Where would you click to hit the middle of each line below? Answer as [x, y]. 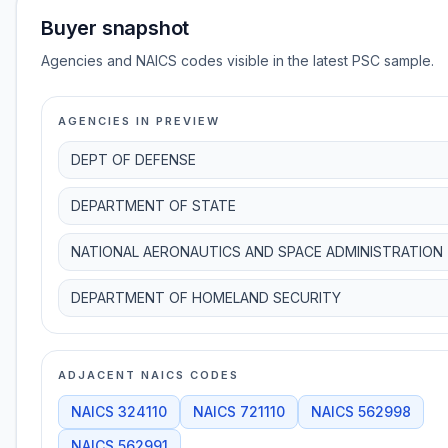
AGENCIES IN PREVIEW [139, 121]
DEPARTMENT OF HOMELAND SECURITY [206, 297]
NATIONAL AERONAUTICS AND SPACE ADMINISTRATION [257, 251]
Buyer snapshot [115, 28]
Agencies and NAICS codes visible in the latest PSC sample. [237, 60]
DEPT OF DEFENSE [133, 159]
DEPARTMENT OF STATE [153, 205]
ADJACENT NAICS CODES [148, 375]
